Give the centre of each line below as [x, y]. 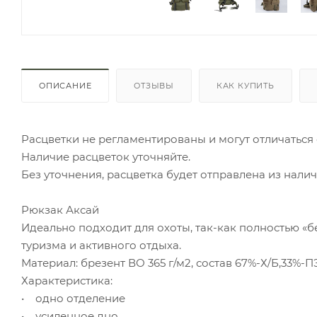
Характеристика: [67, 280]
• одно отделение [73, 298]
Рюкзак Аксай [60, 209]
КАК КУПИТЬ [245, 85]
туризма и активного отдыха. [101, 245]
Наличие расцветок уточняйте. [106, 156]
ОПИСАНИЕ [65, 85]
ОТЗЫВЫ [154, 85]
